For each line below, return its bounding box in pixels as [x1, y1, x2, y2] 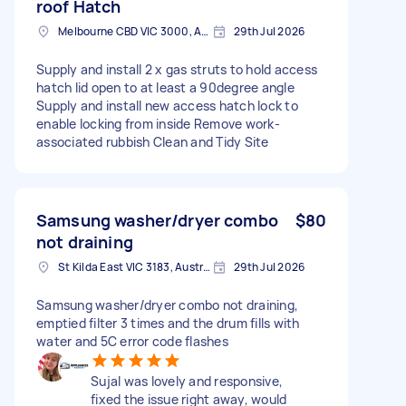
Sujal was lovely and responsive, [91, 372, 283, 390]
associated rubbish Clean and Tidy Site [36, 132, 269, 150]
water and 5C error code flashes [36, 332, 228, 350]
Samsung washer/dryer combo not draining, [36, 295, 298, 314]
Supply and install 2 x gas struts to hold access [36, 60, 317, 78]
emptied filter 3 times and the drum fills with [36, 314, 300, 332]
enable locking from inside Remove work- [36, 114, 280, 132]
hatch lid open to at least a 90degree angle [36, 78, 295, 96]
